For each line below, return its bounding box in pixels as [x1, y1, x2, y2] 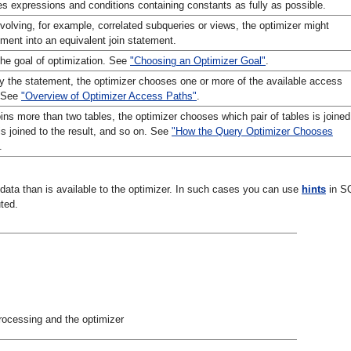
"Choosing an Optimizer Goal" [130, 54, 266, 67]
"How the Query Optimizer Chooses [172, 125, 333, 137]
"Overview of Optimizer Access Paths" [21, 89, 197, 102]
